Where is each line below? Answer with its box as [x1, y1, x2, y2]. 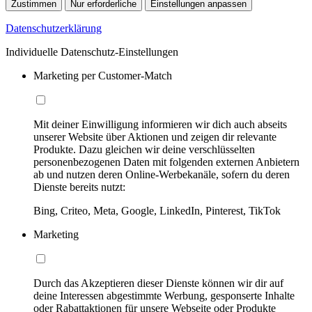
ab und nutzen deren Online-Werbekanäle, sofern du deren [33, 169, 290, 181]
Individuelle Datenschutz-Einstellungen [6, 46, 178, 58]
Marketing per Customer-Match [33, 70, 172, 82]
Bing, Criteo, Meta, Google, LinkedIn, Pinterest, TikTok [33, 205, 281, 217]
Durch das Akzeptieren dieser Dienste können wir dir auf [33, 277, 283, 290]
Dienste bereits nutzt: [33, 181, 125, 194]
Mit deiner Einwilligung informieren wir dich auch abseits [33, 118, 287, 131]
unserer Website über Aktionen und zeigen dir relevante [33, 131, 276, 143]
